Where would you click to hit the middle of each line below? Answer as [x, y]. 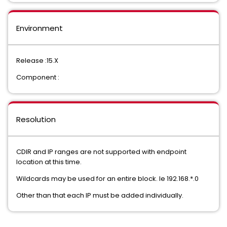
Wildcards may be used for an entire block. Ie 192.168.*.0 [108, 179]
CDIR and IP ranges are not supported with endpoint [101, 152]
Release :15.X [37, 61]
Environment [40, 28]
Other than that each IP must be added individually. [100, 195]
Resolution [36, 119]
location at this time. [49, 162]
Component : [38, 77]
